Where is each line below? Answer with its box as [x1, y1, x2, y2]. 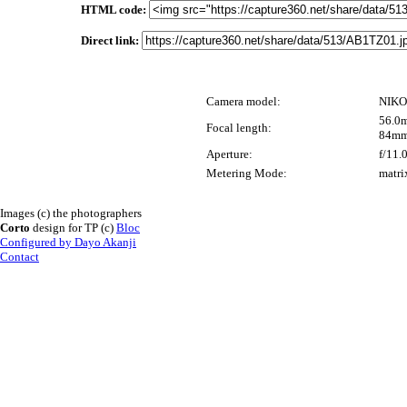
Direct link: [81, 33, 139, 47]
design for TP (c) [30, 220, 116, 234]
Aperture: [205, 146, 253, 161]
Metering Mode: [205, 165, 287, 180]
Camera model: [205, 94, 281, 108]
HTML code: [81, 2, 146, 16]
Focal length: [205, 120, 272, 134]
